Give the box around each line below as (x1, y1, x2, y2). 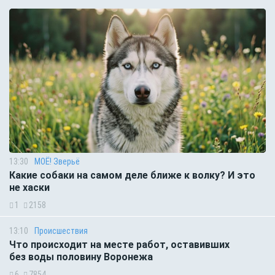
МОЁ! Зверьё (34, 157, 80, 167)
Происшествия (34, 226, 88, 236)
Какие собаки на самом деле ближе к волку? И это (9, 169, 255, 182)
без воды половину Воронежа (9, 251, 153, 263)
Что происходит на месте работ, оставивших (9, 239, 230, 251)
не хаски (9, 182, 50, 194)
